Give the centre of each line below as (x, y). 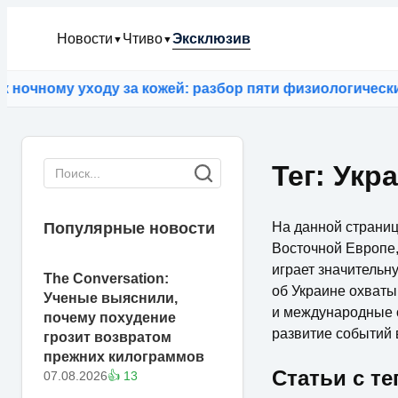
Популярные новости (129, 228)
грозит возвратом (107, 337)
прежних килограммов (124, 357)
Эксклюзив (211, 39)
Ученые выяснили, (111, 298)
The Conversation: (106, 279)
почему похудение (110, 318)
